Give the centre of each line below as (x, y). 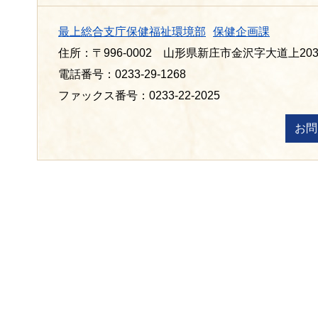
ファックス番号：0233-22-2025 (139, 95)
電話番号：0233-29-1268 (122, 74)
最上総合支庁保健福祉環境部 (132, 31)
